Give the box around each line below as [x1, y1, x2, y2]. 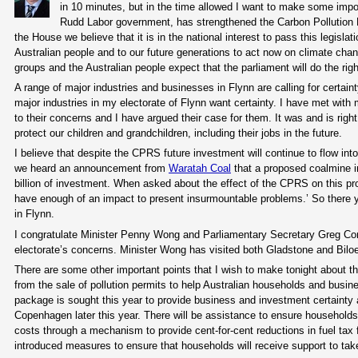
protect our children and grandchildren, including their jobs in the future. [14, 127, 342, 140]
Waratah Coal [169, 162, 231, 175]
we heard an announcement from [14, 162, 169, 175]
